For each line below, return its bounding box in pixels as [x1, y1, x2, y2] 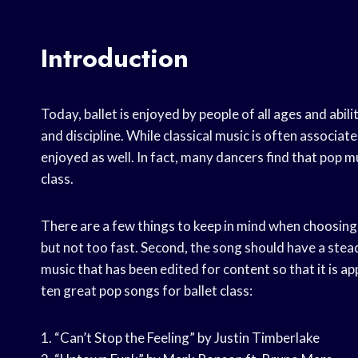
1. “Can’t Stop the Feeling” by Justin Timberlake [41, 329, 320, 347]
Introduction [41, 40, 189, 78]
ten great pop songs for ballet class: [41, 282, 253, 300]
